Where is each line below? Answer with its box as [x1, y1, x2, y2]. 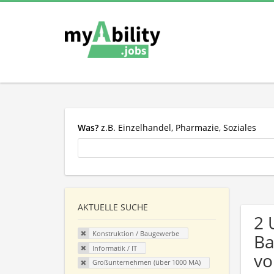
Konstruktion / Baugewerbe [92, 229, 179, 239]
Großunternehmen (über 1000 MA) [92, 257, 201, 267]
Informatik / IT [92, 243, 137, 253]
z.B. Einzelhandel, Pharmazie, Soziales [98, 121, 256, 133]
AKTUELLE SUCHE [78, 201, 148, 213]
